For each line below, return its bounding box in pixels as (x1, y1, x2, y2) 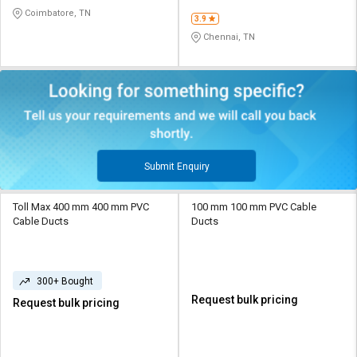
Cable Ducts (13, 214, 69, 227)
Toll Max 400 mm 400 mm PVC (13, 200, 149, 213)
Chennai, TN (201, 32, 255, 43)
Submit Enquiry (143, 160, 210, 172)
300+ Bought (37, 275, 93, 287)
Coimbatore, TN (22, 8, 91, 19)
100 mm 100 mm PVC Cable (191, 200, 316, 213)
